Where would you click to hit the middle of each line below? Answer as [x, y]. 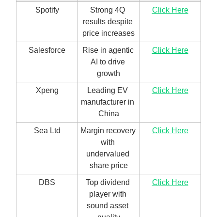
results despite [108, 21]
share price [108, 165]
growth [108, 73]
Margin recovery [108, 130]
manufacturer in [108, 102]
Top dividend [108, 182]
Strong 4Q [108, 10]
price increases [108, 33]
